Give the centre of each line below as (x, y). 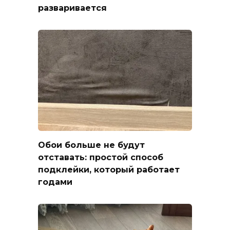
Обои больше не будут (91, 145)
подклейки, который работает (109, 170)
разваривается (72, 8)
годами (55, 182)
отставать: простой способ (101, 158)
